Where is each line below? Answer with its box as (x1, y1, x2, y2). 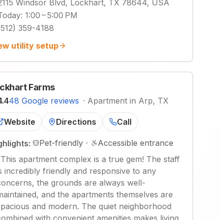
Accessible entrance (98, 138, 173, 148)
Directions (56, 117, 96, 127)
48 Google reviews (9, 96, 79, 106)
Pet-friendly (39, 138, 83, 148)
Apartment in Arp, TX (87, 96, 168, 106)
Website (4, 117, 35, 127)
